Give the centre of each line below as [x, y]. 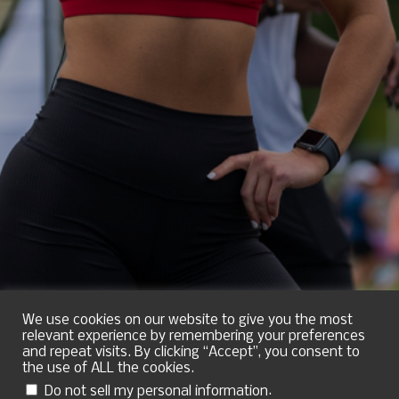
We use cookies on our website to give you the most [187, 321]
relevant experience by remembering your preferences [194, 337]
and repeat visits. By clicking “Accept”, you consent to [191, 353]
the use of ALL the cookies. [108, 369]
